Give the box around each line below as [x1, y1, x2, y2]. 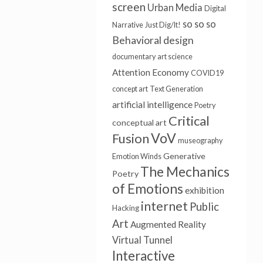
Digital [204, 4, 226, 13]
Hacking [112, 204, 139, 213]
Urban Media [147, 2, 203, 13]
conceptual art [112, 117, 167, 127]
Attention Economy [112, 67, 189, 77]
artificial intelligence [112, 99, 193, 110]
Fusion [112, 130, 149, 146]
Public [189, 200, 219, 213]
